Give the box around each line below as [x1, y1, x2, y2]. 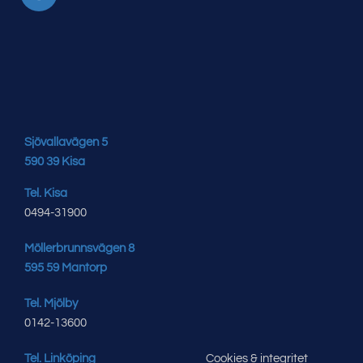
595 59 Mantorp [24, 261, 107, 274]
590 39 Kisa [24, 155, 85, 168]
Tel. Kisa [24, 186, 67, 199]
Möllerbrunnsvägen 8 [24, 241, 135, 254]
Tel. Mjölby [24, 297, 78, 310]
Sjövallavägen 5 [24, 135, 108, 148]
